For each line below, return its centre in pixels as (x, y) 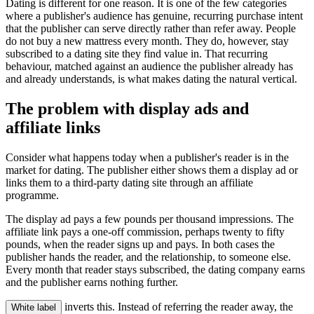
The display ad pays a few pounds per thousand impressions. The (150, 219)
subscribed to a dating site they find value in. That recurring (137, 53)
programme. (32, 195)
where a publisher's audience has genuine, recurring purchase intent (154, 15)
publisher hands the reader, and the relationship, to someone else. (148, 257)
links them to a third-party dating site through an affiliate (129, 182)
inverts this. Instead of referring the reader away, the (177, 306)
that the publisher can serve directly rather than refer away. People (151, 28)
